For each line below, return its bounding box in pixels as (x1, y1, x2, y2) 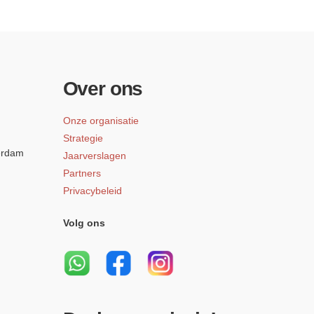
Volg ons (62, 217, 105, 229)
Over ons (62, 77, 143, 100)
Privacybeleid (62, 185, 122, 197)
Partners (62, 168, 101, 179)
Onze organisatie (62, 115, 139, 127)
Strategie (62, 132, 103, 144)
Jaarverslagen (62, 150, 126, 162)
